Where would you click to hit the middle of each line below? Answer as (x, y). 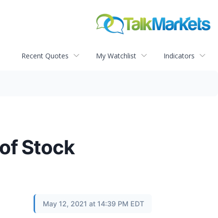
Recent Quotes (45, 55)
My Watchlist (116, 55)
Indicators (179, 55)
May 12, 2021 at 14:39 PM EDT (93, 204)
